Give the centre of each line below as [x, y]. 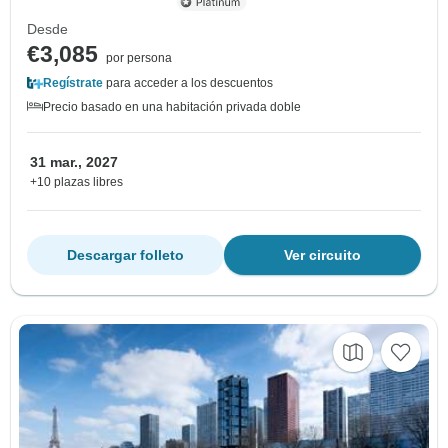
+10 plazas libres [76, 181]
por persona [139, 57]
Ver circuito [322, 254]
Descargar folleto [125, 254]
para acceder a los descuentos [188, 82]
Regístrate [73, 82]
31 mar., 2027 [74, 161]
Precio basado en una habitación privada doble [172, 106]
